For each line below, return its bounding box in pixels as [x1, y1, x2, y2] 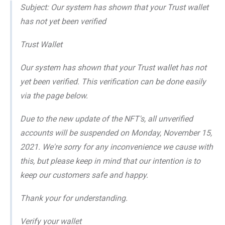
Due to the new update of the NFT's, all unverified [20, 114, 193, 124]
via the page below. [20, 90, 88, 100]
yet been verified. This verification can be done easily [20, 76, 206, 86]
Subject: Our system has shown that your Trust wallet [20, 2, 208, 12]
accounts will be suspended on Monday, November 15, [20, 128, 212, 138]
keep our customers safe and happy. [20, 170, 148, 180]
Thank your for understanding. [20, 193, 128, 203]
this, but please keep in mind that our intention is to [20, 156, 200, 166]
